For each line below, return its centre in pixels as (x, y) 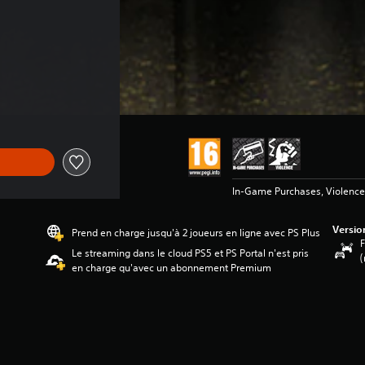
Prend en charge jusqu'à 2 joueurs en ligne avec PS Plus (196, 233)
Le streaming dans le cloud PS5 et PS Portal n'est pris (191, 253)
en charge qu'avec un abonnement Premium (172, 268)
